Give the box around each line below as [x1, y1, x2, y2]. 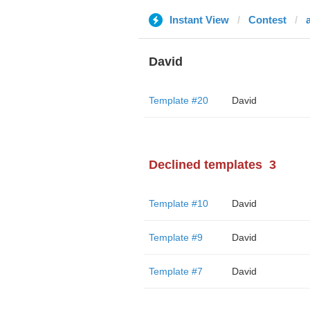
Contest [248, 14, 286, 26]
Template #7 [148, 266, 203, 277]
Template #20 [148, 95, 208, 106]
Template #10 [148, 198, 208, 209]
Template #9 [148, 232, 203, 243]
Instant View [169, 14, 229, 26]
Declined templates [148, 158, 262, 172]
